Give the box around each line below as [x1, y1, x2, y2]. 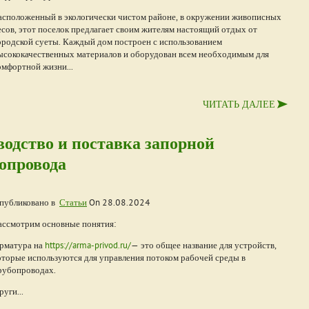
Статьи [59, 197, 87, 208]
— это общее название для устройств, [131, 239, 277, 250]
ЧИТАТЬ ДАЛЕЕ [203, 98, 275, 110]
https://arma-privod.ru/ [45, 239, 131, 250]
